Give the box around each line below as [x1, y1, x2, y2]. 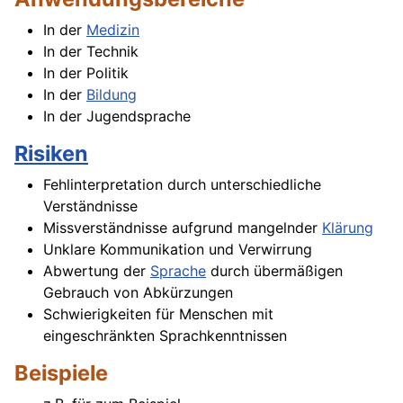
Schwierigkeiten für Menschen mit [43, 305, 273, 324]
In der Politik [43, 64, 129, 83]
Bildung [86, 85, 137, 104]
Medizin [86, 21, 139, 40]
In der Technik [43, 42, 139, 61]
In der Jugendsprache [43, 107, 191, 126]
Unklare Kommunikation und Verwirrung [43, 240, 312, 259]
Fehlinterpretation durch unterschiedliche [43, 175, 321, 194]
